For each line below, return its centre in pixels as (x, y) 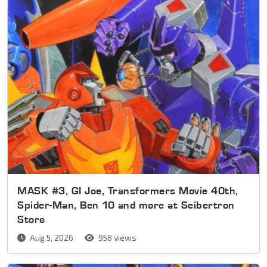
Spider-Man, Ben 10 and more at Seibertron (126, 204)
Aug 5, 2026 (52, 237)
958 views (117, 237)
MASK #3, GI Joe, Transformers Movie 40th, (128, 190)
